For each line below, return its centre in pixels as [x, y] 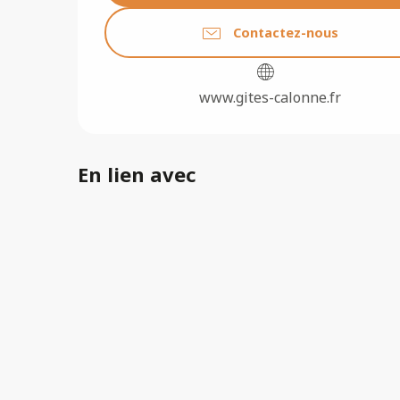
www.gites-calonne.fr [270, 98]
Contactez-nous [286, 32]
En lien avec [137, 175]
